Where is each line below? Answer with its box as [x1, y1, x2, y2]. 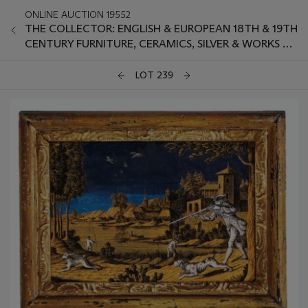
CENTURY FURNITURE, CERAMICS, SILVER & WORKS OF [25, 37, 297, 50]
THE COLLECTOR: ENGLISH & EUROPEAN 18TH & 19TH [25, 22, 298, 35]
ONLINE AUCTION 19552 [25, 8, 131, 21]
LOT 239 [135, 69, 173, 82]
